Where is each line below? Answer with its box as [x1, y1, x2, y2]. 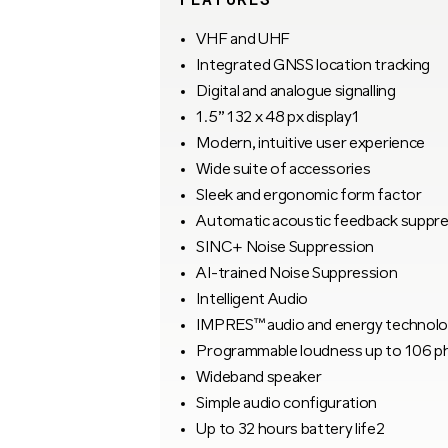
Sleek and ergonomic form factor [196, 187, 422, 204]
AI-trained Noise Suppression [196, 265, 398, 282]
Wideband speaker [196, 369, 322, 386]
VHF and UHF [196, 31, 290, 48]
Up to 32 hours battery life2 [196, 421, 385, 438]
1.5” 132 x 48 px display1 [196, 109, 360, 126]
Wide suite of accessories [196, 161, 371, 178]
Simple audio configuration [196, 395, 378, 412]
